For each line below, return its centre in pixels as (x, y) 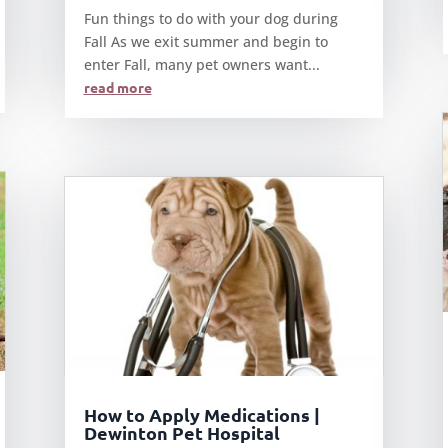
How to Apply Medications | (201, 415)
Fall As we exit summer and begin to (205, 41)
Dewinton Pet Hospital (181, 433)
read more (117, 87)
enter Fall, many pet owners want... (201, 64)
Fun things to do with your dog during (210, 18)
